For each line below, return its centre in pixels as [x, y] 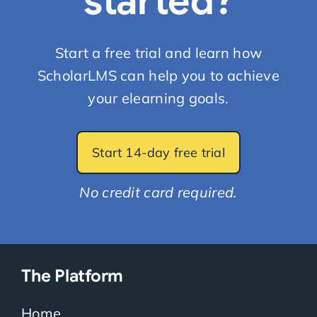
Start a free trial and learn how [158, 53]
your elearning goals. [158, 98]
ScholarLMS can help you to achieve [158, 76]
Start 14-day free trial [158, 153]
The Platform [72, 276]
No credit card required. [158, 192]
